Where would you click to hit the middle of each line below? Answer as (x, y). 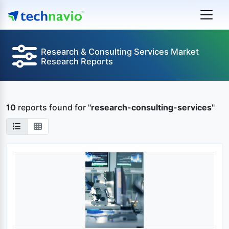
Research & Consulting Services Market (120, 52)
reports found (45, 107)
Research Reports (77, 61)
